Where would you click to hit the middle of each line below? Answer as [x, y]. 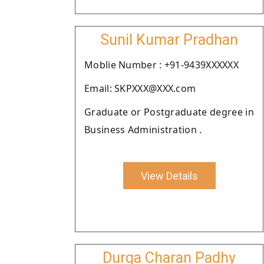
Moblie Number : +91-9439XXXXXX [161, 65]
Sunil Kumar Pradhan [169, 40]
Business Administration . [143, 130]
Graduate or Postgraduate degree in [169, 112]
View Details [169, 176]
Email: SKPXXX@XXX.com [140, 88]
